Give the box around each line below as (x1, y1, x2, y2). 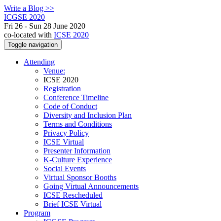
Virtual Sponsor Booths (43, 173, 116, 182)
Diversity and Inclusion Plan (43, 111, 132, 119)
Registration (43, 84, 81, 93)
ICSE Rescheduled (43, 191, 103, 199)
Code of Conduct (43, 102, 97, 110)
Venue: (43, 67, 65, 75)
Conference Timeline (43, 93, 109, 102)
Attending (24, 58, 55, 66)
